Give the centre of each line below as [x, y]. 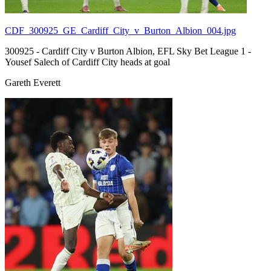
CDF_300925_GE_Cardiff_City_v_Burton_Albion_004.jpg [120, 30]
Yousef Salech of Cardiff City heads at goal [87, 62]
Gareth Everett [33, 82]
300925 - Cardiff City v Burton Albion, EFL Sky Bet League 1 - [128, 51]
